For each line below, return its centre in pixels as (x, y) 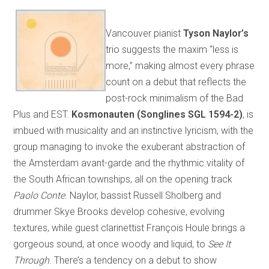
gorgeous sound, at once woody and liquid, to (111, 244)
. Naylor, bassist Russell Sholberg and (143, 195)
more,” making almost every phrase (180, 65)
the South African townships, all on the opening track (123, 179)
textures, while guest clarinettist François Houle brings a (129, 228)
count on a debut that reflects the (176, 82)
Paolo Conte (39, 195)
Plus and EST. (43, 114)
